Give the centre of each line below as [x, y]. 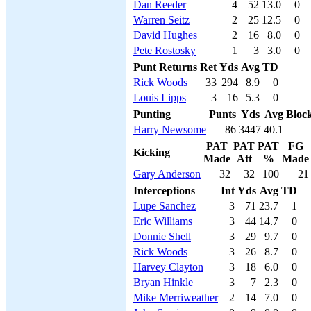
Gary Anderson [167, 174]
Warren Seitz [161, 20]
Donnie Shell [162, 236]
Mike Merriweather [176, 297]
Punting [152, 114]
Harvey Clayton [168, 267]
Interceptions [164, 191]
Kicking [152, 152]
